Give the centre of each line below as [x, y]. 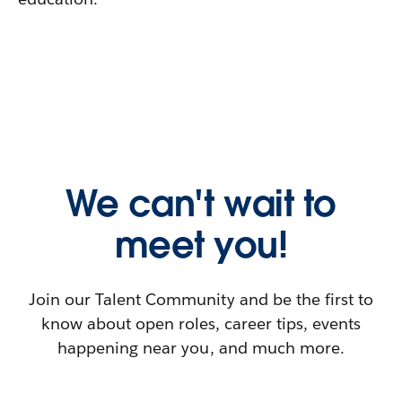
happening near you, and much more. [201, 348]
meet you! [201, 245]
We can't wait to [201, 204]
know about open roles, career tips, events [201, 323]
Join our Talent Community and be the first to [201, 299]
